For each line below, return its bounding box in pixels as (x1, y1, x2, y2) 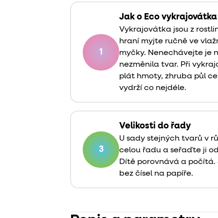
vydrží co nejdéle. (119, 84, 186, 92)
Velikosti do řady (119, 122, 191, 130)
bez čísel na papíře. (119, 170, 193, 178)
